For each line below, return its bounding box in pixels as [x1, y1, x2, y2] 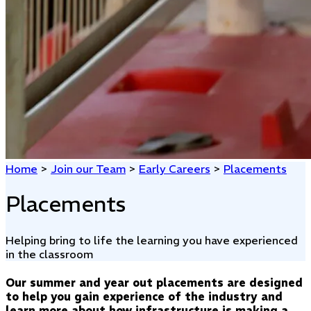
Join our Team [51, 161, 126, 176]
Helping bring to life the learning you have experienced [6, 233, 298, 247]
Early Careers [139, 161, 210, 176]
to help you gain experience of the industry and [6, 289, 283, 303]
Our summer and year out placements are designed [6, 275, 303, 289]
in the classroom [6, 246, 93, 261]
